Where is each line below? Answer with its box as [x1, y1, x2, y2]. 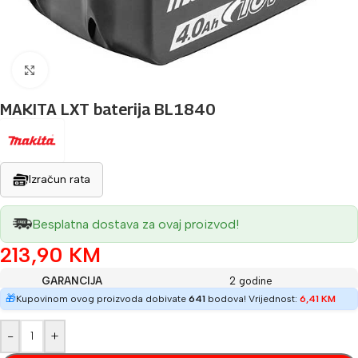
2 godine [229, 274, 272, 287]
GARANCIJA [42, 274, 102, 287]
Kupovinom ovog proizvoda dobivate [16, 292, 189, 304]
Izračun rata [29, 172, 90, 186]
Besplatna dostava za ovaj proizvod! [32, 216, 239, 232]
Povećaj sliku [47, 62, 119, 78]
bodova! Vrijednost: [205, 292, 300, 304]
